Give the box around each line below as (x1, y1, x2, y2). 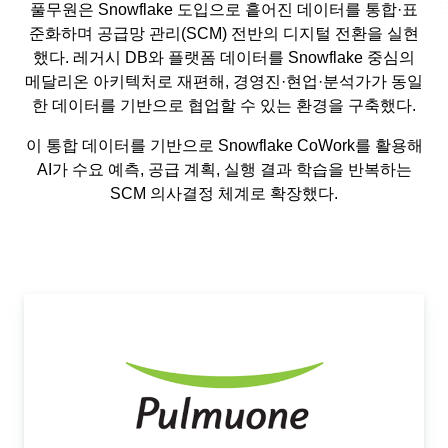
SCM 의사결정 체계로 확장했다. (110, 185, 338, 202)
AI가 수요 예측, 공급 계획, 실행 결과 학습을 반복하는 (36, 161, 412, 178)
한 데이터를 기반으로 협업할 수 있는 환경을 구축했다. (32, 97, 416, 114)
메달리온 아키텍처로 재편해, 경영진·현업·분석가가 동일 (25, 73, 423, 90)
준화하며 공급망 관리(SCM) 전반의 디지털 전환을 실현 (29, 25, 419, 42)
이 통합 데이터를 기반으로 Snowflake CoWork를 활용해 (25, 137, 423, 154)
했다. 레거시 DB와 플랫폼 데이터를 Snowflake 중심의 (33, 49, 415, 66)
